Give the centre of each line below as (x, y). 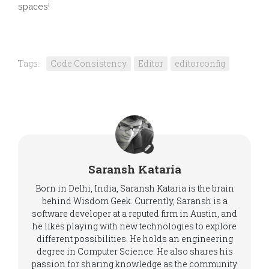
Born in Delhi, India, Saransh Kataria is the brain (134, 188)
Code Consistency (89, 63)
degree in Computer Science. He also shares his (134, 251)
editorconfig (200, 63)
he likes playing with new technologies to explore (134, 226)
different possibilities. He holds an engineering (134, 239)
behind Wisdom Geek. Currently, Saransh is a (134, 201)
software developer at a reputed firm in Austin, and (134, 213)
